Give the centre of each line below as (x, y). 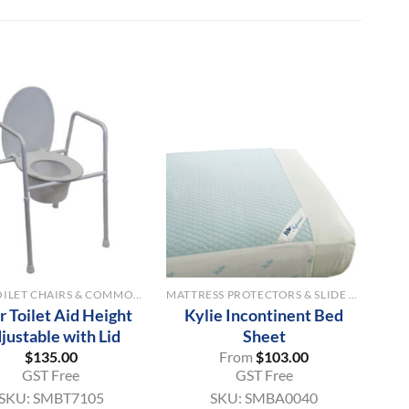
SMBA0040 (282, 398)
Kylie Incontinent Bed (264, 315)
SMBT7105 (68, 398)
